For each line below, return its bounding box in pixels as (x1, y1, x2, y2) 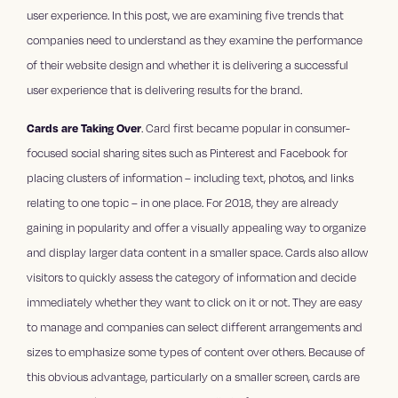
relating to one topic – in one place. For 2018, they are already (27, 195, 339, 211)
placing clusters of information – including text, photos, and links (27, 171, 354, 186)
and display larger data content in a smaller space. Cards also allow (27, 245, 369, 260)
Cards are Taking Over (27, 121, 142, 136)
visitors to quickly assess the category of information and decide (27, 270, 357, 285)
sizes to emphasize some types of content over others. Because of (27, 345, 366, 360)
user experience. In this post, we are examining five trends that (27, 8, 345, 23)
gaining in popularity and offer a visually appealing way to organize (27, 220, 367, 235)
